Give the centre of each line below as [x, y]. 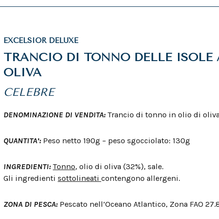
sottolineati [79, 178]
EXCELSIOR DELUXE [41, 41]
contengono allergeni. [141, 178]
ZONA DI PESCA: [32, 204]
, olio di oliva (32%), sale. [119, 166]
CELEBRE [29, 92]
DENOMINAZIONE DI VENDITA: [55, 115]
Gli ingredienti [31, 178]
